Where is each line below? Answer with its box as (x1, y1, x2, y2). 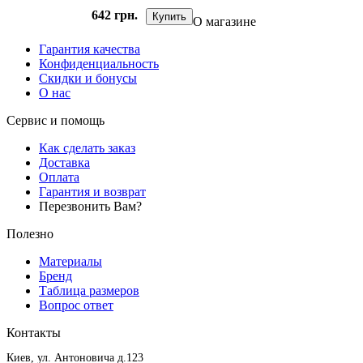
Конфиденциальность (39, 57, 159, 71)
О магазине (192, 15, 256, 29)
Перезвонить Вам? (39, 199, 142, 214)
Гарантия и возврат (39, 185, 146, 199)
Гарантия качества (39, 42, 140, 57)
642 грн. (91, 7, 138, 22)
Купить (152, 10, 186, 23)
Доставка (39, 156, 90, 170)
